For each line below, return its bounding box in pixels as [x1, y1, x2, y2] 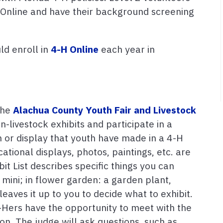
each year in [99, 43, 155, 56]
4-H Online [51, 43, 99, 56]
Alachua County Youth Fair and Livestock [13, 104, 196, 116]
